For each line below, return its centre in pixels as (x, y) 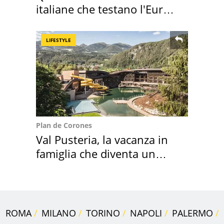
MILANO (58, 213)
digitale (55, 23)
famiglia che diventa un (96, 153)
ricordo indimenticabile (95, 167)
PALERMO (192, 213)
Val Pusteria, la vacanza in (102, 139)
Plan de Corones (64, 125)
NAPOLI (146, 213)
